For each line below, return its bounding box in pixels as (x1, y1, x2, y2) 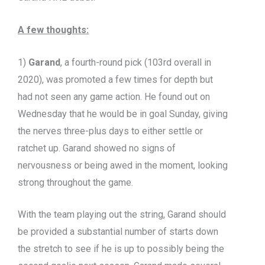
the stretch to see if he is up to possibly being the (18, 243, 224, 255)
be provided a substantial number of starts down (18, 226, 218, 238)
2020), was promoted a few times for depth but (18, 73, 213, 85)
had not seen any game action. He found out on (18, 91, 210, 102)
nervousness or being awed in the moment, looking (18, 159, 228, 171)
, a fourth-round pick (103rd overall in (60, 56, 211, 68)
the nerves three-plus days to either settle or (18, 125, 203, 137)
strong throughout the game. (18, 176, 135, 188)
